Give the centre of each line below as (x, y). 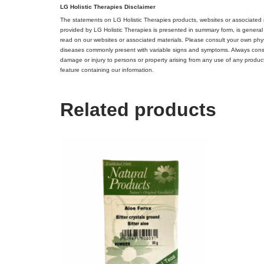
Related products (138, 110)
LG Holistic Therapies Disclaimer (108, 7)
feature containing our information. (107, 70)
